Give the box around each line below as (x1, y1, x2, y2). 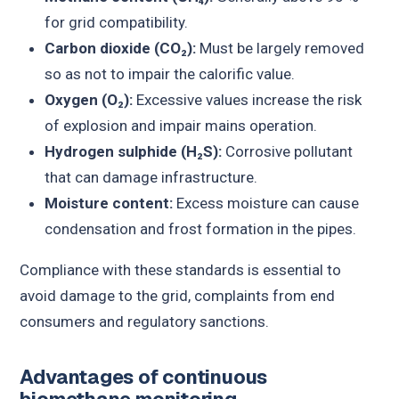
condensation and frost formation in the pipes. (44, 219, 356, 238)
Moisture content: (44, 193, 173, 212)
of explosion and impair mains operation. (44, 116, 317, 134)
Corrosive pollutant (221, 142, 353, 160)
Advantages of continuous (20, 364, 268, 390)
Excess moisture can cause (172, 193, 359, 212)
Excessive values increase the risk (132, 90, 362, 109)
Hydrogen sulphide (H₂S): (44, 142, 222, 160)
